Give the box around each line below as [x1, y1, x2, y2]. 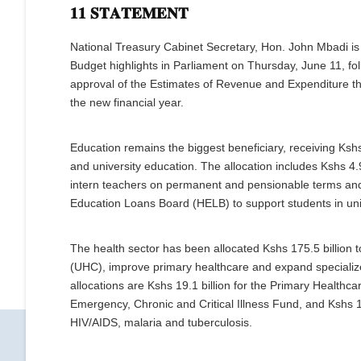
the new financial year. [70, 96, 184, 110]
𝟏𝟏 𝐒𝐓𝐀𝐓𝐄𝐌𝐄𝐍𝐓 [70, 5, 189, 23]
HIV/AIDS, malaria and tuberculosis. [70, 316, 252, 330]
